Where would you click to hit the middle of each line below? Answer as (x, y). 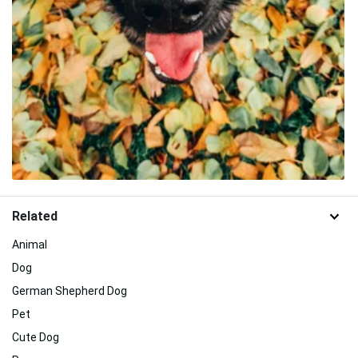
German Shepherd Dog (70, 291)
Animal (30, 245)
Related (35, 217)
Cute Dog (36, 338)
